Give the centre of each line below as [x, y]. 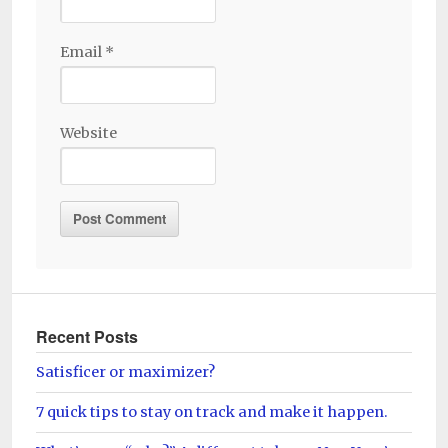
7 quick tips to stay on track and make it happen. [212, 411]
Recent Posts [87, 336]
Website [88, 132]
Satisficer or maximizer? [125, 371]
